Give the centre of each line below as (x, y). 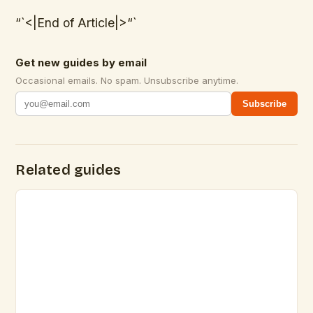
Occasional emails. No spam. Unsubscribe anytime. (127, 80)
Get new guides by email (81, 62)
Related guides (68, 169)
